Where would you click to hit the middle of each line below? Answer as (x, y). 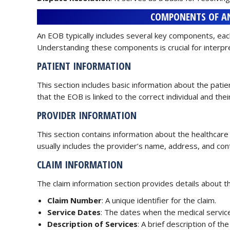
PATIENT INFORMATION (84, 66)
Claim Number (74, 200)
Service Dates (74, 212)
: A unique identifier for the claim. (159, 200)
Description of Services (92, 224)
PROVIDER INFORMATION (87, 115)
